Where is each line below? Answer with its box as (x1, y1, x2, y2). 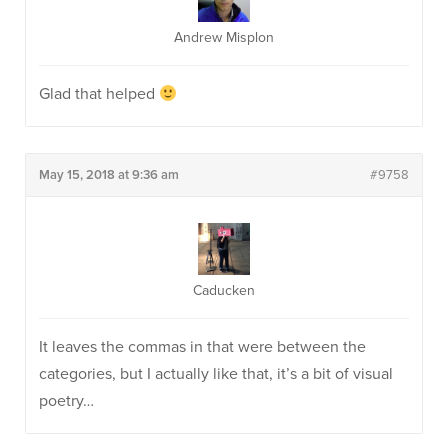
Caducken (193, 282, 255, 299)
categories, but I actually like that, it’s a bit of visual (39, 364, 393, 384)
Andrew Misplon (174, 29, 274, 46)
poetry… (39, 391, 94, 411)
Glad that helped (39, 84, 159, 104)
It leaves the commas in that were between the (39, 337, 366, 357)
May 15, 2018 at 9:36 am (39, 167, 179, 183)
